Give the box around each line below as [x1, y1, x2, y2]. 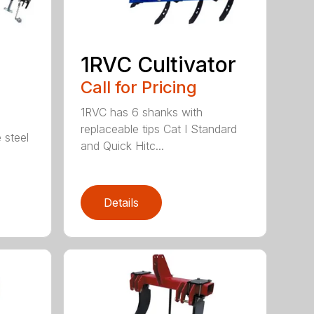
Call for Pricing [81, 76, 198, 97]
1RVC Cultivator [81, 51, 237, 77]
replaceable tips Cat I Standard [81, 121, 238, 136]
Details [104, 195, 139, 210]
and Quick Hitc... [81, 138, 165, 153]
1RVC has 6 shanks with [81, 104, 203, 119]
